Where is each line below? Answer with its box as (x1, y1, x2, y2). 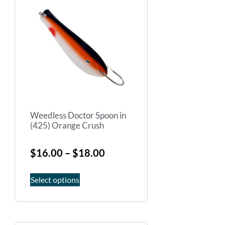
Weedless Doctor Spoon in (30, 110, 126, 121)
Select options (31, 174, 79, 184)
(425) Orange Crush (30, 120, 104, 131)
